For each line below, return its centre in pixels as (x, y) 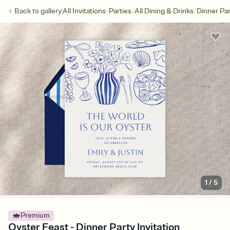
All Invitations (84, 11)
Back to (27, 11)
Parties (120, 11)
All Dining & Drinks (164, 11)
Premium (35, 216)
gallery (51, 11)
